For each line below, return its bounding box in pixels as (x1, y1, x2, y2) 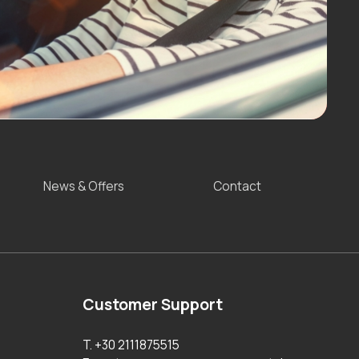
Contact (213, 177, 262, 195)
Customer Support (83, 294, 224, 316)
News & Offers (42, 177, 124, 195)
